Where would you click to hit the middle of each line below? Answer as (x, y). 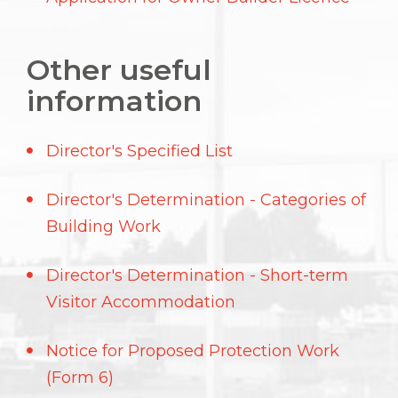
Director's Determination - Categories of (206, 200)
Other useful (119, 70)
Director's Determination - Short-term (197, 275)
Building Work (103, 227)
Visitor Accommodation (141, 302)
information (114, 101)
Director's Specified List (139, 151)
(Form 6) (80, 378)
